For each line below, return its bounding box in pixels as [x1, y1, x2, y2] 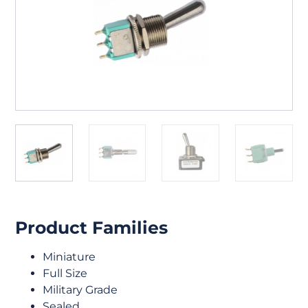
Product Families [15, 217, 168, 239]
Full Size [43, 267, 88, 280]
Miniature [43, 250, 96, 264]
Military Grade [43, 283, 118, 297]
